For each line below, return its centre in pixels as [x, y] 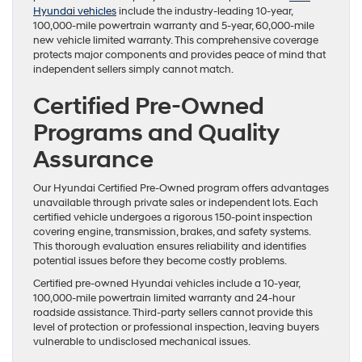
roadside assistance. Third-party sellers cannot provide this [173, 313]
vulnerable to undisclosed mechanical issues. [142, 342]
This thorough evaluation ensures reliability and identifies [170, 247]
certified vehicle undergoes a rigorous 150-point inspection [173, 218]
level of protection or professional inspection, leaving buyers [176, 328]
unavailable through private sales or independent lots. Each [176, 203]
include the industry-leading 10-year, [204, 12]
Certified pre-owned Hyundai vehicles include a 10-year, [166, 284]
